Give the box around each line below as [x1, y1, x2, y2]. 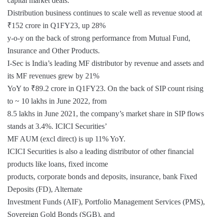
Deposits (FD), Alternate [7, 185, 82, 193]
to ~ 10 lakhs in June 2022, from [7, 97, 107, 105]
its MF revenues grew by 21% [7, 72, 99, 80]
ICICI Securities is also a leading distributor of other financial [7, 147, 194, 155]
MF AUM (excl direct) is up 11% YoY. [7, 135, 125, 143]
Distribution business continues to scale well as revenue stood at [7, 9, 202, 17]
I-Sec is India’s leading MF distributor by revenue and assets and [7, 59, 204, 67]
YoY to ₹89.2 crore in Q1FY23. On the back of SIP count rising [7, 84, 203, 93]
